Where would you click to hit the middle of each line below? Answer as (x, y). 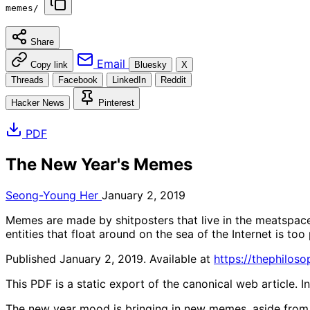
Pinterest (116, 103)
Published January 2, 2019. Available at (110, 258)
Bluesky (151, 65)
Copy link (49, 65)
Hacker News (38, 103)
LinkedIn (129, 80)
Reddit (173, 80)
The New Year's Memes (99, 164)
